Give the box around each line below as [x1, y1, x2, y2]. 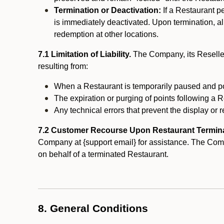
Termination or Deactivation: [54, 6, 161, 14]
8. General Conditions [38, 202, 148, 214]
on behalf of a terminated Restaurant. [38, 150, 170, 158]
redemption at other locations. [54, 30, 158, 38]
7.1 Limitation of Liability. [38, 50, 131, 58]
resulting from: [38, 62, 88, 70]
